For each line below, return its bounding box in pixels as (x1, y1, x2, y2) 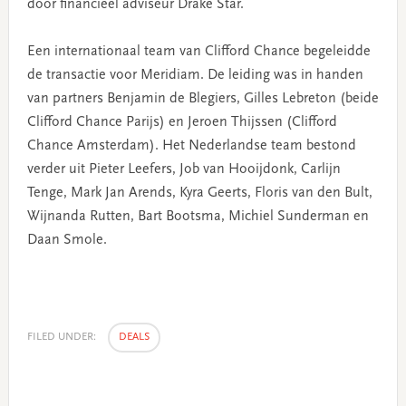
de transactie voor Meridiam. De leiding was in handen (26, 67, 363, 82)
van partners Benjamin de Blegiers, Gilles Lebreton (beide (26, 91, 379, 106)
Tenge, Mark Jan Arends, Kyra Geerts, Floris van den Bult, (26, 185, 372, 200)
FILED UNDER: (26, 331, 99, 343)
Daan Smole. (26, 232, 107, 247)
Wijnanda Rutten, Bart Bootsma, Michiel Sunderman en (26, 208, 369, 224)
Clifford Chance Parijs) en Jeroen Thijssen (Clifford (26, 114, 337, 130)
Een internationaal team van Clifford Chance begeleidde (26, 43, 371, 59)
